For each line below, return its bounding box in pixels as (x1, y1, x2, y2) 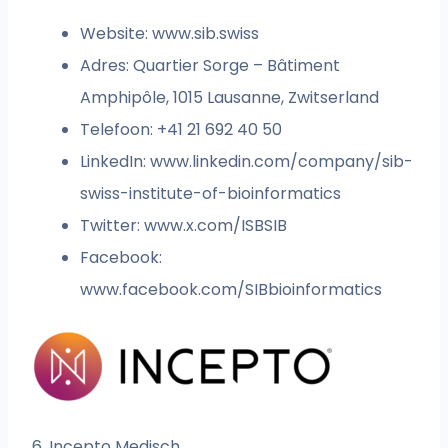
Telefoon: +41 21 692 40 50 (80, 118, 283, 142)
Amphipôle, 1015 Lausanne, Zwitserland (80, 86, 380, 110)
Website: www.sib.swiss (80, 22, 260, 46)
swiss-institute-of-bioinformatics (80, 182, 342, 206)
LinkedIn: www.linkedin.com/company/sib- (80, 150, 414, 174)
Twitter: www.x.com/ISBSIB (80, 214, 288, 238)
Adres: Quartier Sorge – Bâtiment (80, 54, 341, 78)
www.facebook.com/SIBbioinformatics (80, 278, 383, 302)
